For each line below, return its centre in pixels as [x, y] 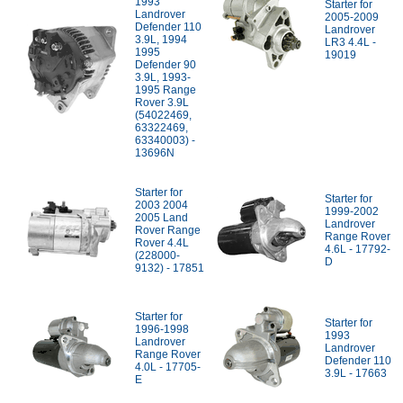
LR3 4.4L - [350, 42]
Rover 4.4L [162, 243]
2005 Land [161, 218]
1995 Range [166, 90]
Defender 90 [166, 65]
